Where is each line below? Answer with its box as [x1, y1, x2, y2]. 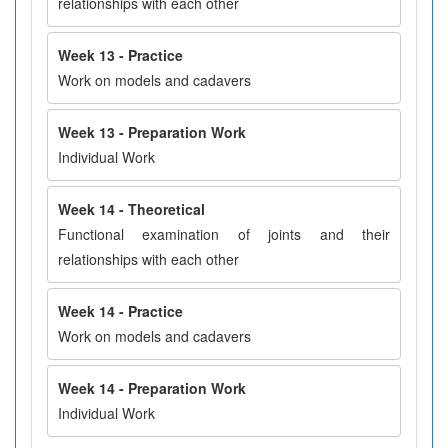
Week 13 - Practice [58, 45, 183, 65]
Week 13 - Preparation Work [58, 122, 246, 142]
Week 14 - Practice [58, 301, 183, 321]
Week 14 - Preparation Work [58, 378, 246, 398]
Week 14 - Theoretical [58, 199, 205, 219]
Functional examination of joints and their [58, 224, 390, 244]
